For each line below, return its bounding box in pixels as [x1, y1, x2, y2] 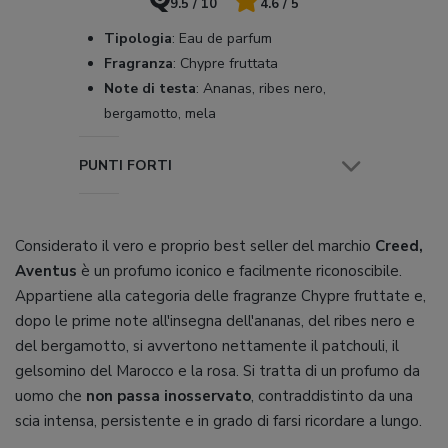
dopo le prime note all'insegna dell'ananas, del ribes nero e [15, 311, 415, 331]
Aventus [15, 261, 81, 281]
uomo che [15, 386, 86, 406]
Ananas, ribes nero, [199, 79, 326, 98]
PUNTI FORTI [79, 155, 172, 175]
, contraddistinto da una [251, 386, 413, 406]
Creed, [375, 236, 423, 256]
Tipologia [104, 29, 172, 48]
